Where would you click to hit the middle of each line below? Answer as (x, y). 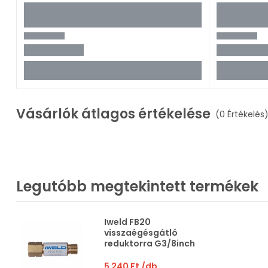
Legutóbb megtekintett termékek (137, 186)
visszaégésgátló (141, 232)
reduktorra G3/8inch (149, 243)
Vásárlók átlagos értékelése (113, 114)
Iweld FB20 (127, 222)
